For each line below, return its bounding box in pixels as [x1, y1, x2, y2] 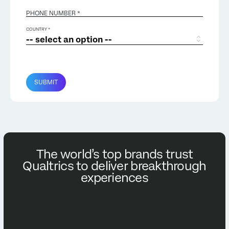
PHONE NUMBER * [26, 10, 80, 17]
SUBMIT [34, 79, 58, 86]
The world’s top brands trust [36, 147, 193, 162]
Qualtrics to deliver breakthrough [22, 158, 207, 173]
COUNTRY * [26, 27, 50, 32]
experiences [80, 170, 149, 185]
